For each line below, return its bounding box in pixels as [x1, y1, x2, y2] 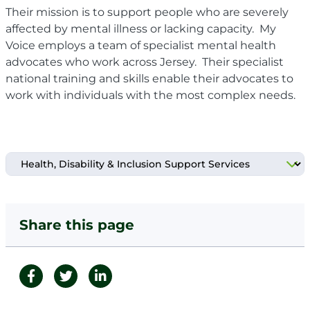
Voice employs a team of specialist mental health [6, 38, 276, 52]
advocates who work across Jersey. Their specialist [6, 55, 284, 69]
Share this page [19, 216, 134, 233]
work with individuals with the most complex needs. [6, 88, 301, 102]
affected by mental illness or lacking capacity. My [6, 21, 276, 35]
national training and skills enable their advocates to [6, 71, 293, 85]
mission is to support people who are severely [33, 5, 289, 19]
